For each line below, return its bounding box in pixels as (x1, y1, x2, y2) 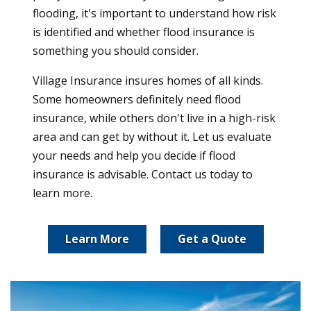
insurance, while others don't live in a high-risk (33, 110, 276, 126)
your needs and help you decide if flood (33, 147, 235, 163)
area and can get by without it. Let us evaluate (33, 128, 271, 144)
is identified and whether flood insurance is (33, 24, 255, 40)
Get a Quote (177, 230, 246, 246)
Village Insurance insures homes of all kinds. (33, 72, 263, 88)
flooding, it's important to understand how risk (33, 5, 276, 21)
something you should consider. (33, 42, 199, 58)
